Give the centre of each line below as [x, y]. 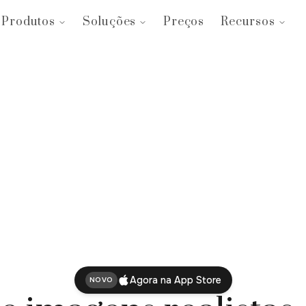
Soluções [109, 22]
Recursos [248, 22]
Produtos [28, 22]
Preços [184, 22]
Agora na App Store [175, 280]
